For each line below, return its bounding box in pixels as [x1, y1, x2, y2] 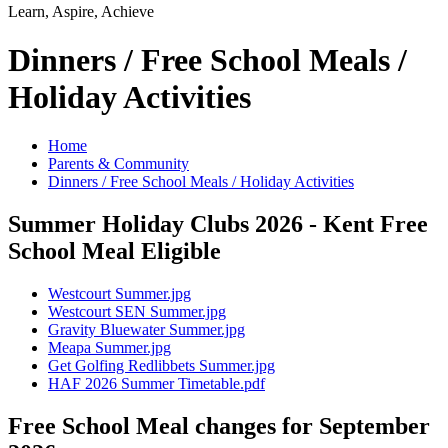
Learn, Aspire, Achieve [8, 2, 154, 20]
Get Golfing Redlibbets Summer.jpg [48, 357, 275, 375]
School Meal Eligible [8, 238, 221, 265]
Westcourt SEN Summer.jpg [48, 303, 226, 321]
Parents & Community [48, 155, 189, 173]
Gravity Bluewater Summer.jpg [48, 321, 245, 339]
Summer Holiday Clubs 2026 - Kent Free [8, 211, 428, 238]
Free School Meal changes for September [8, 413, 430, 440]
